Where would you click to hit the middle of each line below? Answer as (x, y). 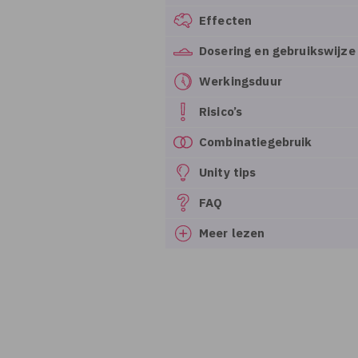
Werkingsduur (241, 81)
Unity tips (228, 172)
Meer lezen (232, 233)
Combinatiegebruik (256, 141)
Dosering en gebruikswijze (277, 50)
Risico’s (221, 111)
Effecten (226, 20)
